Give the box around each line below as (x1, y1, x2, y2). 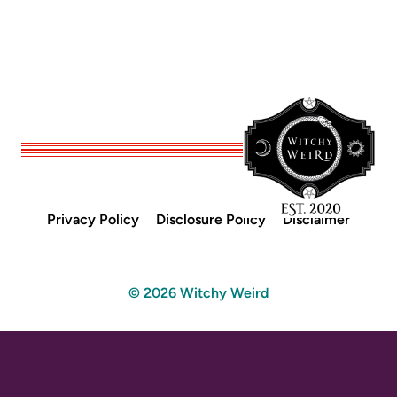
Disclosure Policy (156, 211, 266, 229)
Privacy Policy (46, 211, 139, 229)
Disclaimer (283, 211, 351, 229)
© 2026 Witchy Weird (128, 284, 269, 301)
